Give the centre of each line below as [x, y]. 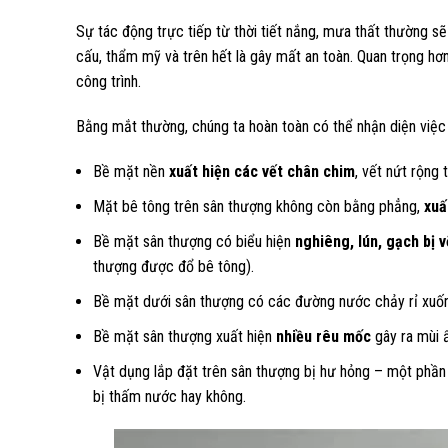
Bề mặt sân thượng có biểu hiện [194, 241]
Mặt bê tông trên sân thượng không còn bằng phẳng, [258, 206]
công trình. [108, 81]
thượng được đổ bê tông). [173, 266]
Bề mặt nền [131, 171]
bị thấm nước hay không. [169, 396]
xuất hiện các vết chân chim [262, 171]
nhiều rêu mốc [323, 336]
